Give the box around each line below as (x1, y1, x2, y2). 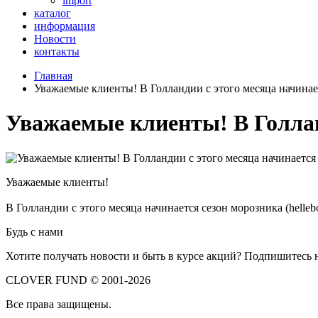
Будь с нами (6, 225, 63, 238)
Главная (34, 70, 72, 82)
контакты (34, 45, 79, 57)
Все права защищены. (6, 297, 111, 310)
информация (34, 20, 95, 32)
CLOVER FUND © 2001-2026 (6, 273, 150, 286)
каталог (34, 7, 71, 19)
